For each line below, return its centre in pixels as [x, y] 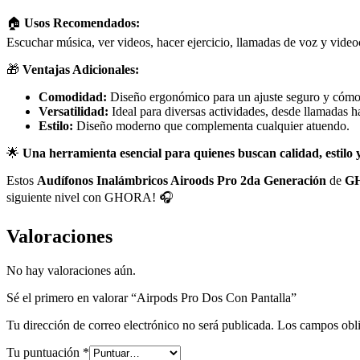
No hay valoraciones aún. [71, 270]
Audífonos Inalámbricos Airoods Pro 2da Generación [182, 181]
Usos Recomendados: [82, 23]
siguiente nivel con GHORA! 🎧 [90, 198]
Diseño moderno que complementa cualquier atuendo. [211, 126]
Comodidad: [73, 97]
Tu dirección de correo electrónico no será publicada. [140, 325]
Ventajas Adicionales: [81, 70]
